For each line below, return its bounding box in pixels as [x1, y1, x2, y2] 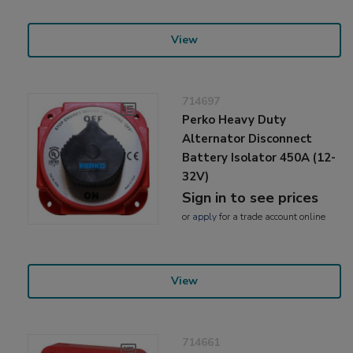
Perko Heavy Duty [182, 112, 287, 128]
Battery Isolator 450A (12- [182, 150, 336, 166]
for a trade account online [217, 210, 326, 224]
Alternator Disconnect [182, 131, 313, 147]
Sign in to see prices [182, 188, 319, 208]
